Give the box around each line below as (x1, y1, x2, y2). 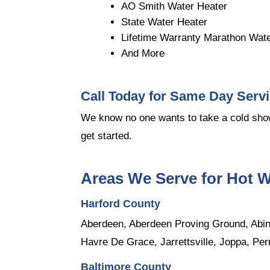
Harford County (81, 197, 161, 210)
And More (121, 48, 165, 60)
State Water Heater (121, 16, 208, 28)
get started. (81, 130, 133, 142)
